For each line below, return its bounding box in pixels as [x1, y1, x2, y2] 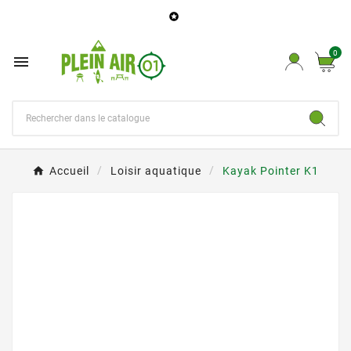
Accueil [49, 164, 89, 177]
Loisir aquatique [110, 164, 201, 177]
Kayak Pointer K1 [223, 164, 319, 177]
